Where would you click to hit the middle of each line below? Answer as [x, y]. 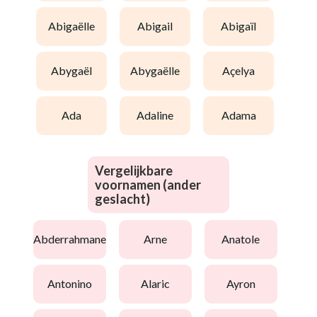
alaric [159, 284]
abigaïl [242, 26]
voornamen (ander [148, 184]
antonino [73, 284]
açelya [242, 71]
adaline [159, 115]
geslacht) [122, 198]
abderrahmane [73, 239]
